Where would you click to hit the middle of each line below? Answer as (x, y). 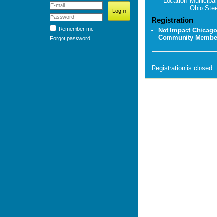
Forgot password (70, 38)
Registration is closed (182, 68)
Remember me (76, 29)
